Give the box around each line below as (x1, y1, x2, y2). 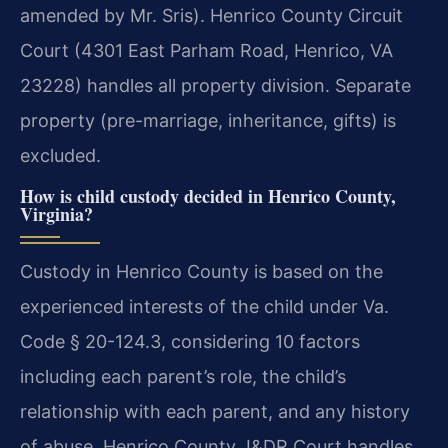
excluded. (20, 144, 101, 166)
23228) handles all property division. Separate (20, 74, 411, 96)
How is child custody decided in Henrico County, (20, 182, 396, 209)
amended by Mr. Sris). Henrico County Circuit (20, 4, 403, 26)
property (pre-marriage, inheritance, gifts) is (20, 109, 396, 131)
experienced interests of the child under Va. (20, 295, 389, 317)
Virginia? (20, 200, 93, 227)
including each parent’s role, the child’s (20, 365, 346, 387)
